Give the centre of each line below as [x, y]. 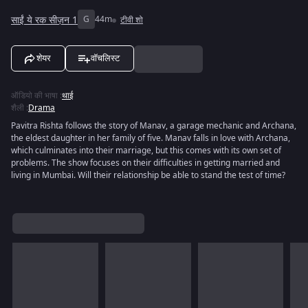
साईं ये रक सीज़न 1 [44, 20]
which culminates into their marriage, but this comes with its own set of [146, 151]
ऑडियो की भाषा [34, 96]
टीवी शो [132, 20]
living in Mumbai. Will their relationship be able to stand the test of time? [148, 175]
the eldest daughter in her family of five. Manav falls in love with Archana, [151, 138]
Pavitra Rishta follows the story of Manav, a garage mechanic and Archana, [154, 126]
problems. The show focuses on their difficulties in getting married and [145, 163]
